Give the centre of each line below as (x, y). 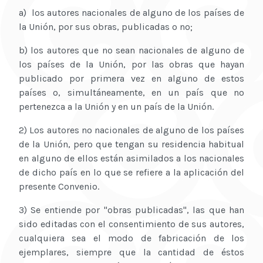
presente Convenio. (59, 187)
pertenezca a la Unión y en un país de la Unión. (116, 107)
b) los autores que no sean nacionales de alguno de (131, 50)
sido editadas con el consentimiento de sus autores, (131, 224)
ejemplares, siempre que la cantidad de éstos (131, 252)
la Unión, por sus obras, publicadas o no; (106, 27)
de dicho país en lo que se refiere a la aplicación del (131, 173)
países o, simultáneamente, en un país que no (131, 93)
